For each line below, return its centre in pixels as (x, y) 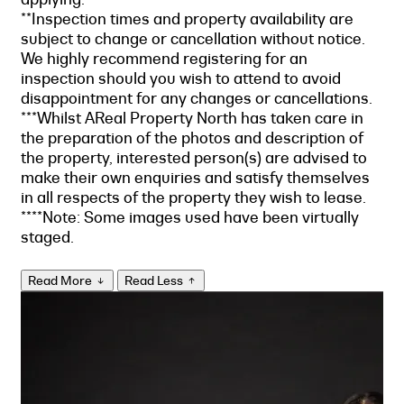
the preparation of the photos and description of (192, 138)
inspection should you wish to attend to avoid (181, 78)
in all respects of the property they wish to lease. (195, 197)
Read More (61, 281)
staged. (47, 237)
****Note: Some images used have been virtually (190, 217)
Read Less (155, 281)
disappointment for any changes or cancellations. (198, 98)
